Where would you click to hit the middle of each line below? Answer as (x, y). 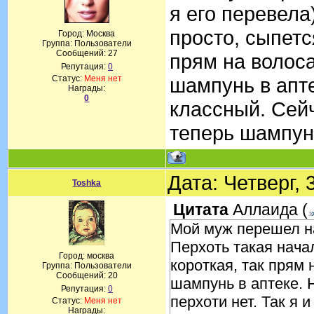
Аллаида (265, 210)
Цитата (201, 210)
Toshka (87, 183)
